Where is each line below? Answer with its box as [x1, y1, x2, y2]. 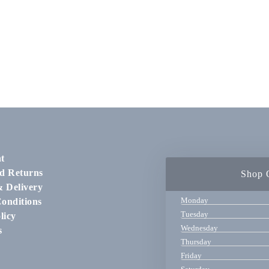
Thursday [180, 237, 211, 247]
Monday [180, 196, 208, 205]
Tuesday [180, 210, 208, 219]
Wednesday [180, 223, 218, 233]
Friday [180, 251, 202, 261]
